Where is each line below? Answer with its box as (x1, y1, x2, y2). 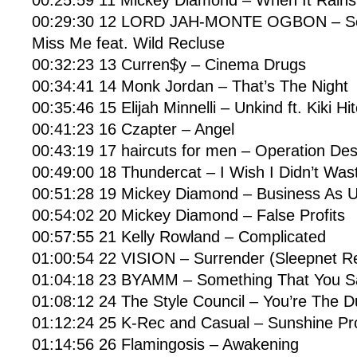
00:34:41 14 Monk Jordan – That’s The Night (32, 77, 348, 95)
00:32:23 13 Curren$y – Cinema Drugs (32, 56, 306, 73)
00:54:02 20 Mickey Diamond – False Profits (32, 206, 345, 224)
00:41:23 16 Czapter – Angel (32, 120, 234, 138)
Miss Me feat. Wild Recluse (32, 34, 225, 52)
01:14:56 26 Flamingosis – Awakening (32, 335, 299, 353)
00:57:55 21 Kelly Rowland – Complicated (32, 228, 326, 245)
